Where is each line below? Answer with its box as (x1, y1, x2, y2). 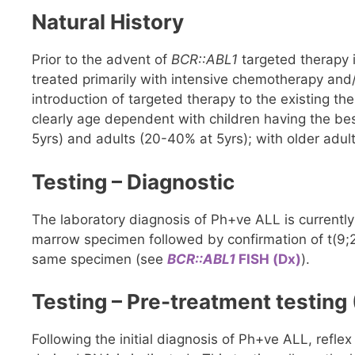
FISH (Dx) (235, 250, 301, 267)
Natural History (32, 10, 184, 35)
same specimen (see (32, 250, 163, 267)
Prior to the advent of (32, 52, 171, 68)
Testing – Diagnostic (32, 169, 235, 194)
